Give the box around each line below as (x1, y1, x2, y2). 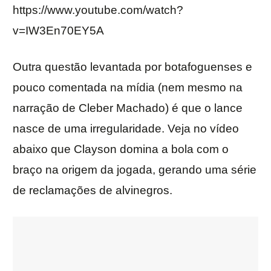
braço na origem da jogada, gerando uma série (13, 163, 256, 177)
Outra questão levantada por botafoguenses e (13, 60, 252, 74)
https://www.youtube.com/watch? (13, 4, 183, 17)
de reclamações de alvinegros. (13, 184, 172, 197)
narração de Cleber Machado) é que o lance (13, 102, 243, 115)
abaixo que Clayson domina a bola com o (13, 143, 229, 156)
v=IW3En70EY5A (13, 24, 104, 38)
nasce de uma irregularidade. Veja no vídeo (13, 122, 239, 135)
